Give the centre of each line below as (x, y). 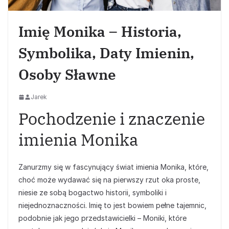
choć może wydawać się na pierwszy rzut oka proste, (109, 180)
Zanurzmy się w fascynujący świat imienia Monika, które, (113, 167)
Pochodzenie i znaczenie (112, 119)
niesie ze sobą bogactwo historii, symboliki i (93, 193)
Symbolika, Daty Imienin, (106, 53)
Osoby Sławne (67, 75)
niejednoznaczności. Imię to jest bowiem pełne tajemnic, (112, 205)
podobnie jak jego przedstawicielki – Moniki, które (102, 218)
